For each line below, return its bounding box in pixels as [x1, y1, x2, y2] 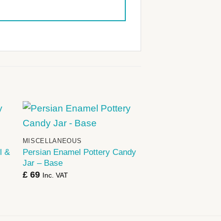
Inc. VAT [42, 171, 68, 180]
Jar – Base [22, 157, 63, 168]
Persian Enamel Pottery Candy [22, 147, 136, 157]
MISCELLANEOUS [22, 137, 82, 145]
